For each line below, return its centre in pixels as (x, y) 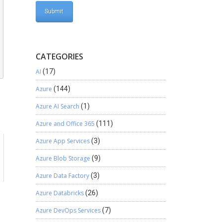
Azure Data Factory (62, 176)
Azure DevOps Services (68, 210)
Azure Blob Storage (63, 158)
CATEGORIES (59, 56)
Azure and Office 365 (65, 124)
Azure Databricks (59, 193)
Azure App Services (62, 141)
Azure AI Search (57, 106)
